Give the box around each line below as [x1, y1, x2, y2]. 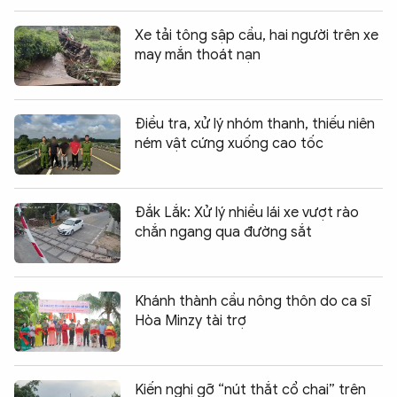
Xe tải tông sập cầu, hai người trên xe [135, 26, 378, 44]
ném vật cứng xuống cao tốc [135, 134, 323, 152]
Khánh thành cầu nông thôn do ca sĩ [135, 292, 370, 310]
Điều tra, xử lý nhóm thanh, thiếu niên [135, 114, 375, 133]
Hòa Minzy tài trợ [135, 311, 246, 330]
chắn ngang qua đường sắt [135, 222, 312, 241]
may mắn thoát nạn [135, 45, 261, 64]
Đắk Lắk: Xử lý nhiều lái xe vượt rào [135, 203, 359, 222]
